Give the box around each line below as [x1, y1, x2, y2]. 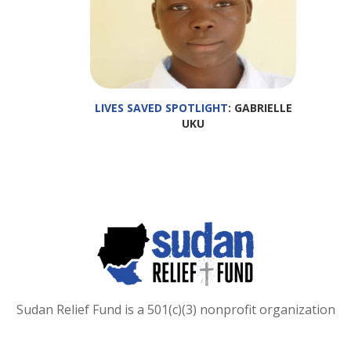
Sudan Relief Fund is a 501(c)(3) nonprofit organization [16, 300, 335, 318]
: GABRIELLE [227, 100, 292, 115]
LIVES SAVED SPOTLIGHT [94, 100, 228, 115]
